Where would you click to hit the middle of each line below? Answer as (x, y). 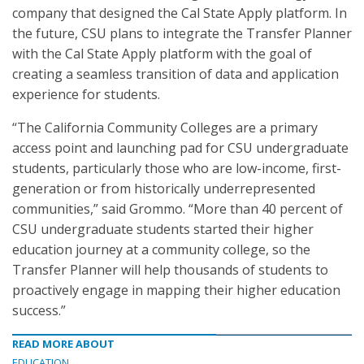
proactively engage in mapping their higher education (176, 290)
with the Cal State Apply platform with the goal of (162, 54)
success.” (39, 310)
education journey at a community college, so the (161, 249)
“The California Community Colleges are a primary (165, 128)
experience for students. (86, 94)
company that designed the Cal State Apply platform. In (180, 13)
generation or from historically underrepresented (164, 188)
